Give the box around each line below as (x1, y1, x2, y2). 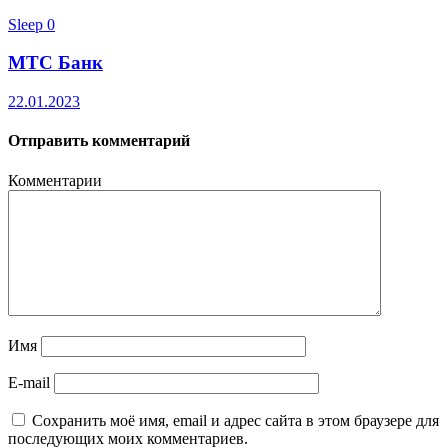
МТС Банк (8, 52, 103, 74)
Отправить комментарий (8, 132, 190, 150)
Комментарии (8, 171, 102, 189)
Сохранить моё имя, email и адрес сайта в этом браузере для (32, 411, 439, 429)
